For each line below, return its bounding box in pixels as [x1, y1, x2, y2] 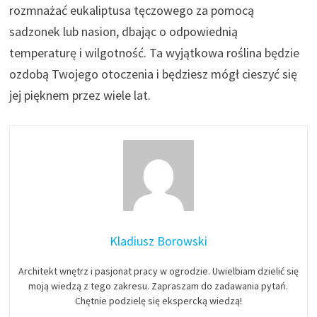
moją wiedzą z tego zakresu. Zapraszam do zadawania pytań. [28, 279, 289, 292]
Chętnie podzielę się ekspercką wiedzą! [74, 294, 242, 307]
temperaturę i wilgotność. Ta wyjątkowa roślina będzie [9, 44, 300, 61]
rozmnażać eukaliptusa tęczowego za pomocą [9, 1, 255, 18]
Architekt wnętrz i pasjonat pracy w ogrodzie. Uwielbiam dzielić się [18, 264, 299, 277]
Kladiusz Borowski [109, 232, 207, 249]
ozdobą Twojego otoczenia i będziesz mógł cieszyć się [9, 65, 298, 82]
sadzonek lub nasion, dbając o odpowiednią [9, 23, 238, 40]
